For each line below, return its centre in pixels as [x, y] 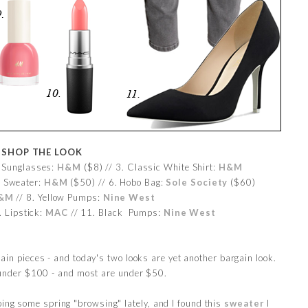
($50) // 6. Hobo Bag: [117, 182]
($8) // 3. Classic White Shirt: [150, 167]
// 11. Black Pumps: [115, 212]
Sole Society [197, 182]
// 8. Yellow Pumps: [58, 197]
